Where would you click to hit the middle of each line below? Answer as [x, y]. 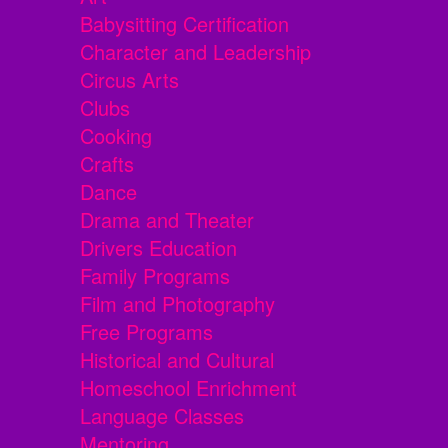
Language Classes [162, 416]
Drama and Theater [167, 220]
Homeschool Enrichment [188, 388]
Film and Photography [177, 304]
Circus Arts [129, 80]
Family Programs [155, 276]
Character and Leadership [195, 52]
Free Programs [146, 332]
